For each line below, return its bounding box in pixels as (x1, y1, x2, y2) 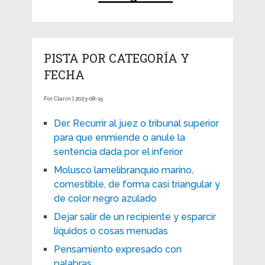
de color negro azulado (53, 192, 157, 204)
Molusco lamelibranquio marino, (53, 164, 193, 176)
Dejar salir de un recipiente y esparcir (53, 211, 216, 222)
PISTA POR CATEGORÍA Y (43, 50, 189, 66)
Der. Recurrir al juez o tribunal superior (53, 117, 219, 129)
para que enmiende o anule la (53, 131, 185, 143)
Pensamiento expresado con (53, 243, 182, 255)
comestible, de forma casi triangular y (53, 178, 220, 190)
